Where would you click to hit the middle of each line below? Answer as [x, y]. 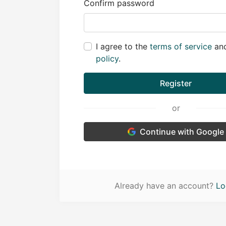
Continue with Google [182, 132]
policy [107, 59]
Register [176, 83]
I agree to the [123, 46]
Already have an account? [165, 186]
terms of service [181, 46]
